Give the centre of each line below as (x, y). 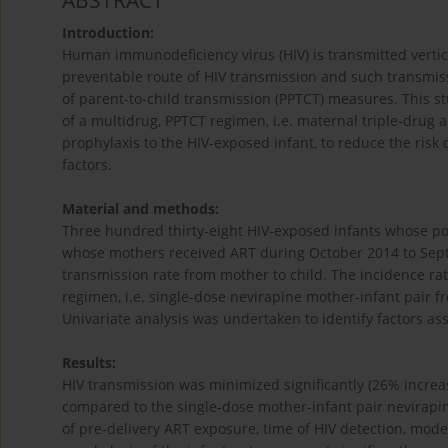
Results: (89, 363)
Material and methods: (140, 209)
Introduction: (108, 33)
